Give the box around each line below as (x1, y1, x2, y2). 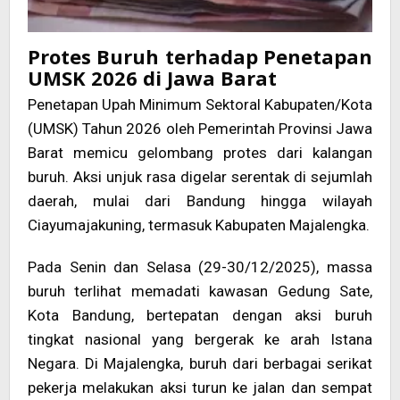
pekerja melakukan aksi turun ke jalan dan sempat (28, 379, 372, 397)
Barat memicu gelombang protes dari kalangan (28, 144, 372, 162)
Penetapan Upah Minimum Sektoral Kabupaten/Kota (28, 96, 372, 114)
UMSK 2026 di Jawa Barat (28, 64, 277, 92)
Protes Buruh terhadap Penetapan (28, 43, 372, 71)
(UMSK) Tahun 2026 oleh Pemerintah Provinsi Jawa (28, 120, 372, 138)
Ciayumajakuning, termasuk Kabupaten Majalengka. (28, 216, 370, 235)
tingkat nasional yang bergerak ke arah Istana (28, 330, 372, 349)
